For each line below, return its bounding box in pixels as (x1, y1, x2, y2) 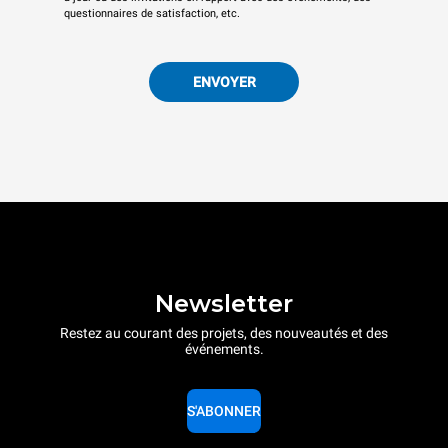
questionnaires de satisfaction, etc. (64, 6, 240, 20)
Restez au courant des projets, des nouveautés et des (60, 325, 388, 342)
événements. (184, 341, 264, 358)
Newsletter (155, 289, 293, 319)
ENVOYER (192, 73, 256, 90)
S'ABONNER (187, 403, 261, 420)
